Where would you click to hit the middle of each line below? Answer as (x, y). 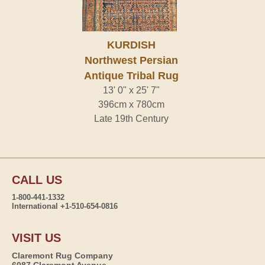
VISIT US (36, 238)
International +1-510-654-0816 (65, 206)
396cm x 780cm (131, 105)
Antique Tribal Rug (131, 76)
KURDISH (131, 45)
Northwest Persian (131, 61)
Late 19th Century (131, 119)
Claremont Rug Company (62, 256)
